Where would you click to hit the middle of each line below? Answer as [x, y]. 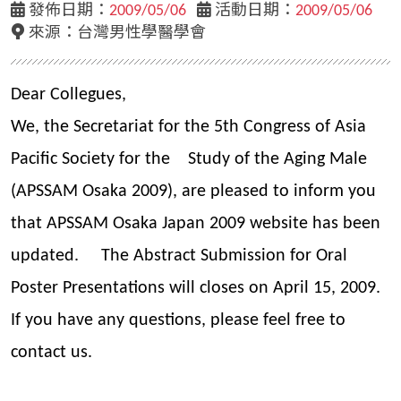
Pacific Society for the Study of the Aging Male [189, 160]
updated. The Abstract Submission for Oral [179, 256]
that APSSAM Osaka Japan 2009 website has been [196, 224]
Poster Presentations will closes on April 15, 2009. [196, 289]
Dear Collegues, [68, 95]
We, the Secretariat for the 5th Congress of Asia [188, 128]
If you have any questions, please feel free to [178, 321]
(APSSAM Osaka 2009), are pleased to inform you [193, 192]
